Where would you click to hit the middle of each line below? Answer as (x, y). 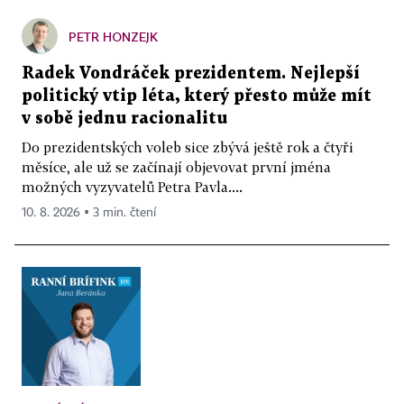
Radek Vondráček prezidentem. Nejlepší (191, 73)
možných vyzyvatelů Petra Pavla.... (132, 186)
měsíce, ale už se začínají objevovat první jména (176, 166)
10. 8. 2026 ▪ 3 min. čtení (89, 212)
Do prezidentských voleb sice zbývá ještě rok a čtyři (188, 147)
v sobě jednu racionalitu (124, 118)
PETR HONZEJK (113, 36)
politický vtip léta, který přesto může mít (197, 96)
